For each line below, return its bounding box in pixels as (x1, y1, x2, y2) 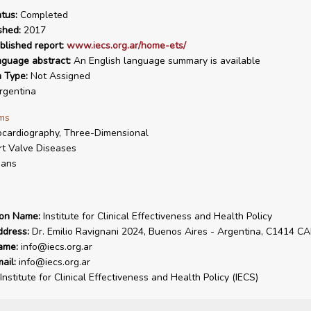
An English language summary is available (70, 54, 260, 67)
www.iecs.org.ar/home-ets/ (66, 39, 186, 52)
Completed (17, 8, 68, 22)
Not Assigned (27, 69, 90, 83)
